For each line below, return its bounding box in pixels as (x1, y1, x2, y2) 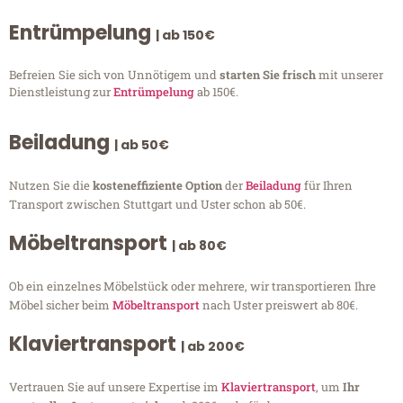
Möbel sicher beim (9, 297, 112, 314)
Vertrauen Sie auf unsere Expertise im (9, 379, 221, 396)
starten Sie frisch (219, 66, 318, 83)
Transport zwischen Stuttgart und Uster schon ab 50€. (9, 196, 306, 213)
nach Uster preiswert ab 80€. (200, 297, 358, 314)
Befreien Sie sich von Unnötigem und (9, 66, 219, 83)
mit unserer (318, 66, 383, 83)
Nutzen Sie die (9, 177, 93, 194)
